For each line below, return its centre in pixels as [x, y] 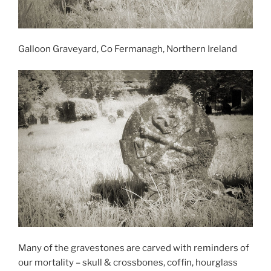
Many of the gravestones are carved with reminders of [134, 248]
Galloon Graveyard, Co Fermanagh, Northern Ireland [128, 49]
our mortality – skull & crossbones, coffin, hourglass [128, 262]
